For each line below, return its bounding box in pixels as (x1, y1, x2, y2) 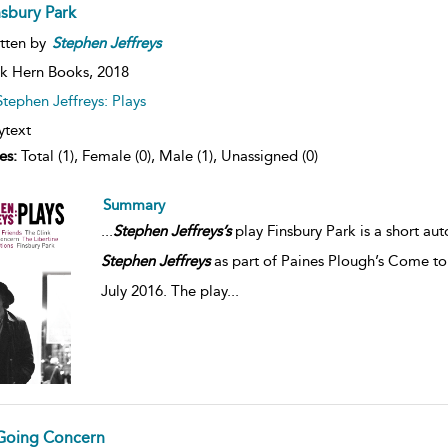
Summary (102, 195, 165, 214)
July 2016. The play (100, 281, 227, 300)
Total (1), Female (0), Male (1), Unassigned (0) (16, 146, 318, 165)
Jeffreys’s (170, 221, 231, 240)
